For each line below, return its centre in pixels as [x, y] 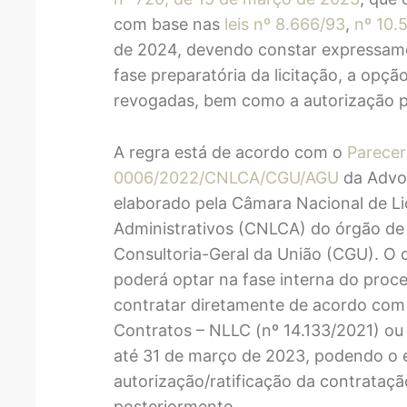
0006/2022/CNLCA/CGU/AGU [227, 177]
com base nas [169, 25]
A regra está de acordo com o [231, 152]
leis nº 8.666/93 [285, 25]
